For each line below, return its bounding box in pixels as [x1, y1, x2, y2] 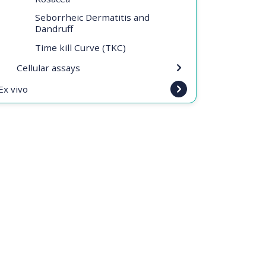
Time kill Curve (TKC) [35, 41, 126, 53]
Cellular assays [17, 61, 80, 74]
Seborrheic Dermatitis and [35, 11, 150, 23]
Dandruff [35, 23, 73, 34]
